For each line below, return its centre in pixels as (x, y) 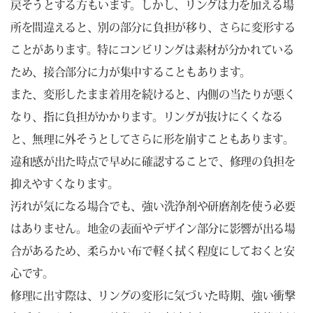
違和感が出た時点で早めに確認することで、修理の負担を (153, 161)
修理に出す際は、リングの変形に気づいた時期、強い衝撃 (153, 295)
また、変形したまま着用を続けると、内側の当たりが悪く (153, 94)
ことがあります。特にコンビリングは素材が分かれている (152, 49)
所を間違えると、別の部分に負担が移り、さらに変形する (153, 27)
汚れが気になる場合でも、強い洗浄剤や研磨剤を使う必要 (153, 206)
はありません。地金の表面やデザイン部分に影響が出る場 (153, 228)
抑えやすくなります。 (65, 183)
